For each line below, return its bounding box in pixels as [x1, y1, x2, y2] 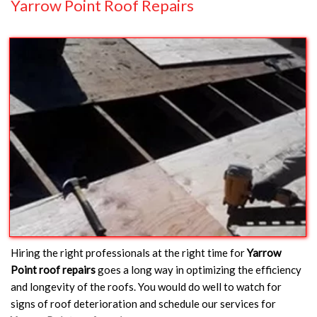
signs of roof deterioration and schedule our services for [11, 296, 276, 310]
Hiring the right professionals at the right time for [11, 246, 247, 259]
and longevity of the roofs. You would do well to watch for [11, 279, 282, 293]
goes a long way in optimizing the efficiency [96, 263, 301, 276]
